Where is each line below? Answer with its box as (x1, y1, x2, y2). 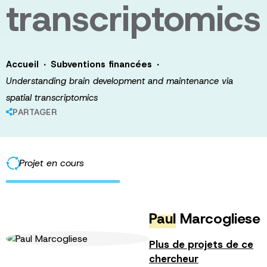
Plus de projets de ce (149, 237, 253, 251)
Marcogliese (176, 209, 260, 228)
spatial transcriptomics (6, 92, 98, 104)
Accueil (6, 58, 39, 70)
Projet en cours (19, 157, 84, 169)
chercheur (149, 252, 198, 265)
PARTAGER (13, 107, 57, 117)
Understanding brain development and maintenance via (6, 75, 233, 87)
